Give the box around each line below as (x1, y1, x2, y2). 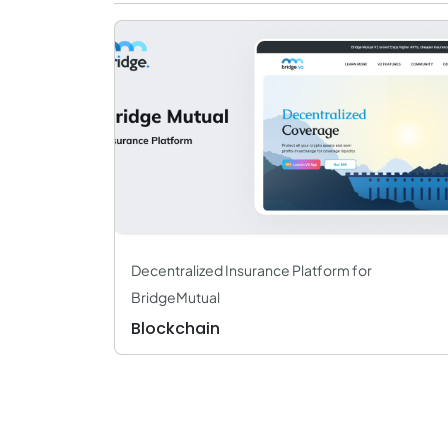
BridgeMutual (131, 288, 220, 306)
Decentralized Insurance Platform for (131, 261, 372, 279)
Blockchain (131, 317, 220, 340)
